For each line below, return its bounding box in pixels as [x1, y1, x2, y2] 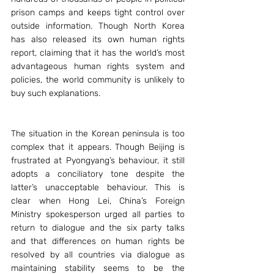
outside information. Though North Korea [11, 21, 185, 31]
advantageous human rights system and [11, 61, 185, 72]
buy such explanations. [11, 88, 100, 98]
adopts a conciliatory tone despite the [11, 169, 185, 179]
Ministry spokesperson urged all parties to [11, 209, 185, 220]
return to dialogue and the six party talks [11, 223, 185, 233]
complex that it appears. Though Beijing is [11, 142, 185, 152]
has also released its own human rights [11, 34, 185, 45]
